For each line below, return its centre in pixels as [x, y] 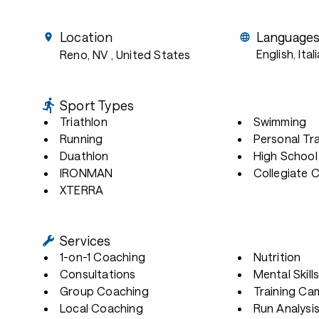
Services [85, 241]
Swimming [280, 121]
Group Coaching [104, 291]
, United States [151, 54]
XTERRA [82, 190]
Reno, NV [84, 54]
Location [87, 37]
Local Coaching [101, 308]
